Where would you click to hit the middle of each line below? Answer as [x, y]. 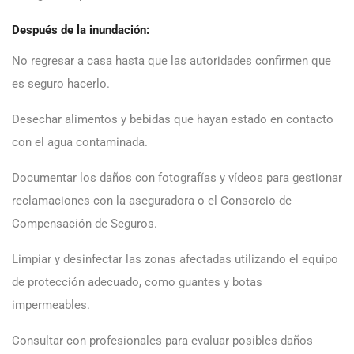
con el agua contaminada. [81, 142]
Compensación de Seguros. [86, 223]
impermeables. [53, 305]
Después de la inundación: [82, 30]
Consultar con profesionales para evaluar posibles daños [162, 340]
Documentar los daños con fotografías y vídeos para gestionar [177, 177]
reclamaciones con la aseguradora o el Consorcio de [152, 200]
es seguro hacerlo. [62, 83]
